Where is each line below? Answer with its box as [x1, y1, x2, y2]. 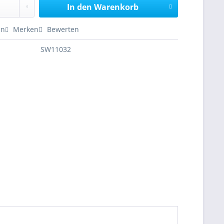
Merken [13, 24, 39, 34]
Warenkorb [93, 1, 138, 12]
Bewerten [45, 24, 79, 34]
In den [66, 1, 92, 12]
